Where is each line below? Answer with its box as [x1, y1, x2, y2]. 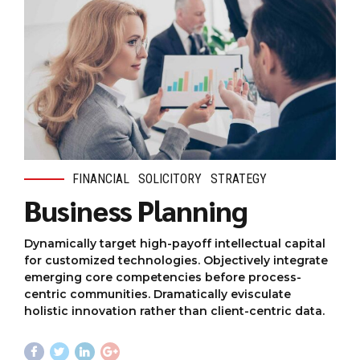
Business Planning [24, 190, 247, 228]
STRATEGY [211, 171, 268, 187]
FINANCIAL [72, 171, 129, 187]
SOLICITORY [138, 171, 202, 187]
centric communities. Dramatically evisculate [24, 286, 291, 301]
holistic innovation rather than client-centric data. [24, 303, 325, 318]
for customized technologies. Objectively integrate [24, 252, 328, 268]
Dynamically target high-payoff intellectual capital [24, 235, 325, 251]
